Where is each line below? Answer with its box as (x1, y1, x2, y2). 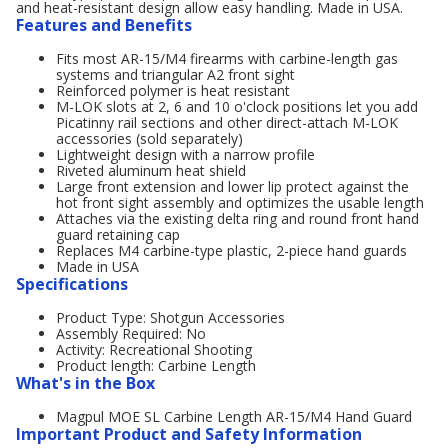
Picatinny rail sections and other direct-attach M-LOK (56, 113, 398, 132)
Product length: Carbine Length (56, 356, 256, 375)
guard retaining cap (56, 225, 180, 244)
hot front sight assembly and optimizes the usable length (56, 193, 424, 212)
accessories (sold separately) (56, 129, 243, 148)
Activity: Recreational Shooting (56, 340, 252, 359)
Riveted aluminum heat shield (56, 161, 246, 180)
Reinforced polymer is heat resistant (56, 81, 290, 100)
